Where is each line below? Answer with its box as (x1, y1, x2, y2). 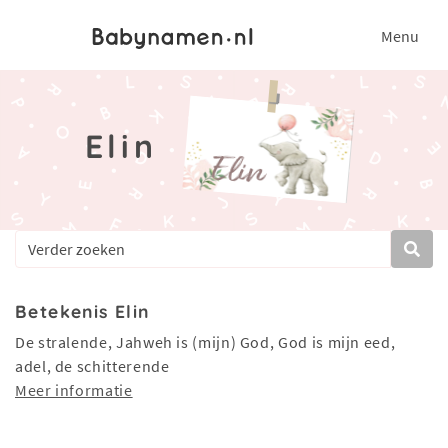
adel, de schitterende (15, 356, 170, 376)
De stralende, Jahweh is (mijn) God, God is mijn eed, (15, 332, 396, 352)
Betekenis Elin (15, 300, 150, 322)
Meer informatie (15, 380, 133, 400)
